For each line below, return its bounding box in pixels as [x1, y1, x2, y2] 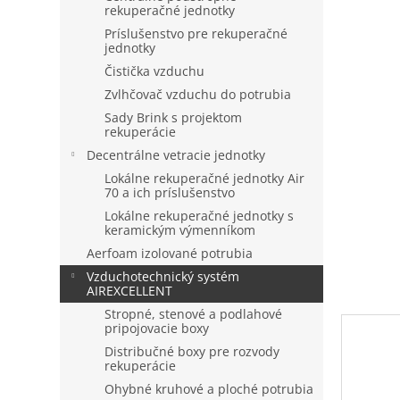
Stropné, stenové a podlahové [104, 305, 283, 322]
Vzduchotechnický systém [87, 268, 240, 285]
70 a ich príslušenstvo [104, 184, 236, 201]
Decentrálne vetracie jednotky [87, 146, 266, 163]
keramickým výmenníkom [104, 221, 256, 238]
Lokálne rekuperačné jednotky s [104, 207, 295, 224]
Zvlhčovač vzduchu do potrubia [104, 86, 292, 103]
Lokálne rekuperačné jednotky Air [104, 170, 305, 187]
